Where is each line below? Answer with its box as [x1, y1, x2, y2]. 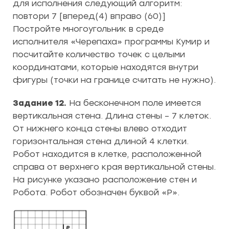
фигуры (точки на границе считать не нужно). [13, 75, 216, 85]
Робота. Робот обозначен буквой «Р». [13, 188, 179, 197]
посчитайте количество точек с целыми [13, 50, 185, 59]
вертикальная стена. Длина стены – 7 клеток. [13, 111, 211, 121]
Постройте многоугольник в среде [13, 24, 164, 34]
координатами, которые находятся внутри [13, 62, 198, 72]
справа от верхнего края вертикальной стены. [13, 162, 216, 172]
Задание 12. [13, 98, 66, 108]
